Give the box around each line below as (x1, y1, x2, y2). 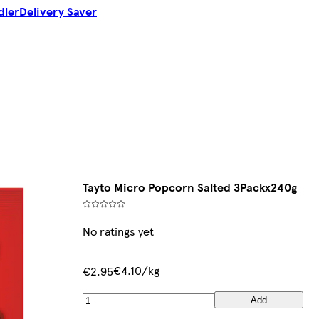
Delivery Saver (19, 3, 97, 20)
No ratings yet (82, 223, 154, 240)
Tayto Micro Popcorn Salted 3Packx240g (82, 179, 297, 196)
